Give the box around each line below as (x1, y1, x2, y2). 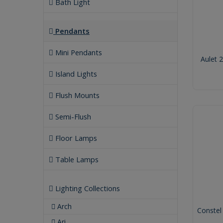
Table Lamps (53, 154, 99, 164)
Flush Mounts (53, 90, 100, 100)
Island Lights (53, 69, 97, 79)
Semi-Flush (53, 111, 91, 121)
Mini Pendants (53, 47, 102, 57)
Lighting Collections (53, 183, 120, 193)
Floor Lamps (53, 133, 97, 143)
